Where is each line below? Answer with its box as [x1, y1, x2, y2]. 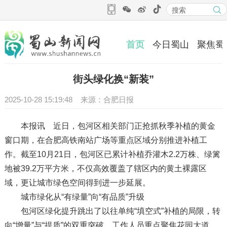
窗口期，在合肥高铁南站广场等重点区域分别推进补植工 [4, 136, 207, 145]
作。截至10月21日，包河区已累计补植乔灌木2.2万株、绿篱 [4, 150, 220, 159]
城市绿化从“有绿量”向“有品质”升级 [4, 193, 144, 202]
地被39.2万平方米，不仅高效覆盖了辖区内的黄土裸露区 [4, 164, 207, 173]
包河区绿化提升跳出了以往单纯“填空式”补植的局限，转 [4, 207, 220, 216]
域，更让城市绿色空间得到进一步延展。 [4, 178, 150, 187]
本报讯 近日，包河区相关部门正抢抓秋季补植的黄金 [4, 122, 215, 131]
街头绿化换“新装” [73, 73, 154, 85]
